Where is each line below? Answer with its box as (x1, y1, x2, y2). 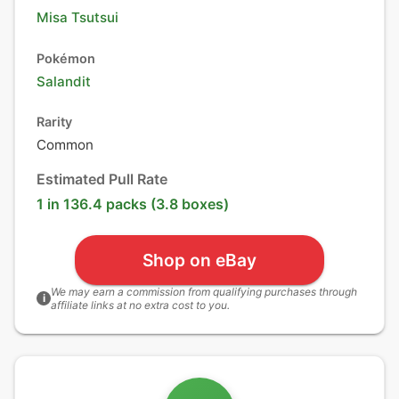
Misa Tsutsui (37, 9, 118, 26)
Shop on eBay (142, 248, 256, 271)
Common (37, 136, 94, 153)
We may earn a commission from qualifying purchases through (51, 285, 357, 298)
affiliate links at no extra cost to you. (51, 298, 230, 312)
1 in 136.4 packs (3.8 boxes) (37, 195, 229, 213)
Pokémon (37, 51, 95, 66)
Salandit (37, 73, 91, 90)
